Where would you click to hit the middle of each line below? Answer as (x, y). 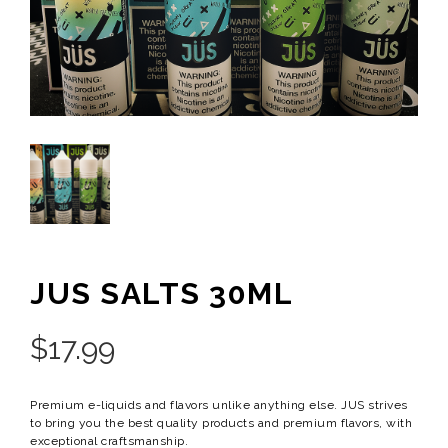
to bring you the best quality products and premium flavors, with (221, 423)
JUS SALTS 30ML (161, 294)
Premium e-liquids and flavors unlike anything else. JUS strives (219, 405)
